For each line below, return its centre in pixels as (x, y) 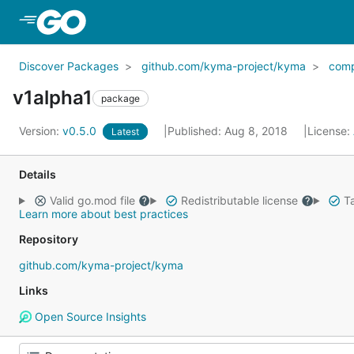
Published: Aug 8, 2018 (229, 131)
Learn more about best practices (104, 214)
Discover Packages (69, 66)
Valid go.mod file (92, 200)
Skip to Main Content (153, 21)
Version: (41, 131)
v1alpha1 (53, 98)
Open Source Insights (88, 316)
